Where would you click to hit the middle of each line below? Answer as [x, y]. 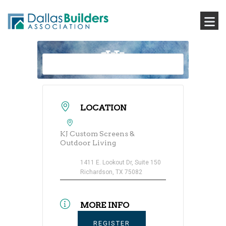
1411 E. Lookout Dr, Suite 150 [121, 162]
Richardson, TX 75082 [111, 172]
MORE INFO [105, 205]
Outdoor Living [88, 143]
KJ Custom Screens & [97, 133]
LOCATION [103, 108]
